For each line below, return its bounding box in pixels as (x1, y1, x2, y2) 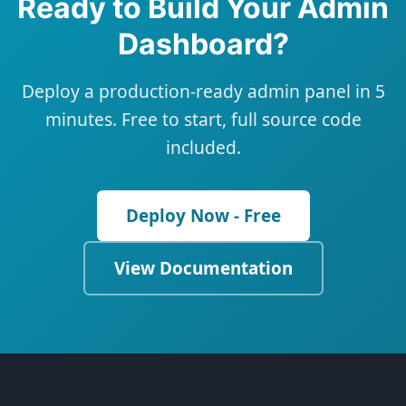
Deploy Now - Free (125, 204, 281, 228)
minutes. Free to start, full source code (44, 107, 362, 132)
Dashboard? (117, 26, 289, 63)
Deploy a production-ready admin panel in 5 (21, 79, 385, 104)
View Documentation (113, 256, 293, 281)
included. (165, 135, 241, 160)
